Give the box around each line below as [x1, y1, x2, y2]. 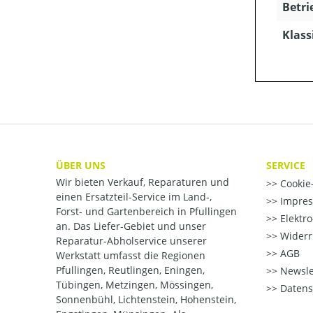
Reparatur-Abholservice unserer [56, 234, 207, 247]
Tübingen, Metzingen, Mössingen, [56, 278, 213, 291]
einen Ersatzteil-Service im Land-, [56, 190, 212, 203]
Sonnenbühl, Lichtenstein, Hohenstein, [56, 293, 236, 306]
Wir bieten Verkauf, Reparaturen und [56, 175, 229, 189]
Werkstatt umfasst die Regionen [56, 249, 205, 262]
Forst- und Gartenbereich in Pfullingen [56, 205, 237, 218]
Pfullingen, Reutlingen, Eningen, [56, 263, 205, 277]
